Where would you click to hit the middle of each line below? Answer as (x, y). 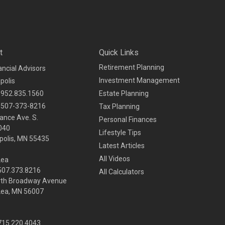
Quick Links (119, 52)
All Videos (114, 158)
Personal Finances (128, 119)
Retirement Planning (131, 67)
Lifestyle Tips (120, 132)
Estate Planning (124, 93)
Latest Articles (122, 145)
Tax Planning (119, 106)
